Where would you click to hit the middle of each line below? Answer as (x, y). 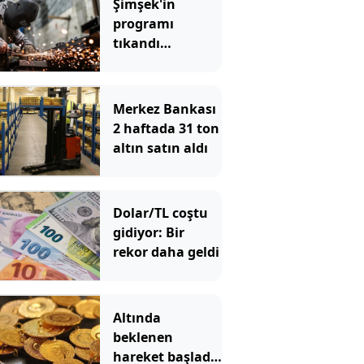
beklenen (143, 337)
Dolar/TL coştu (160, 213)
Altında (136, 317)
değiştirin (144, 63)
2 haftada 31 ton (166, 128)
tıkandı (136, 43)
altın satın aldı (160, 147)
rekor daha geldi (166, 252)
